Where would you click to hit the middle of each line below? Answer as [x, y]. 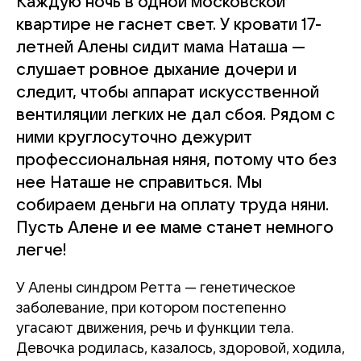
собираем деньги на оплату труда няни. [172, 205]
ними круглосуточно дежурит [134, 138]
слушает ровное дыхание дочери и [156, 70]
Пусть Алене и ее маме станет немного [175, 228]
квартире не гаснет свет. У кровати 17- [169, 25]
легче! [41, 251]
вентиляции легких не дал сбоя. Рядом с [176, 115]
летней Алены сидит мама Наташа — [161, 48]
